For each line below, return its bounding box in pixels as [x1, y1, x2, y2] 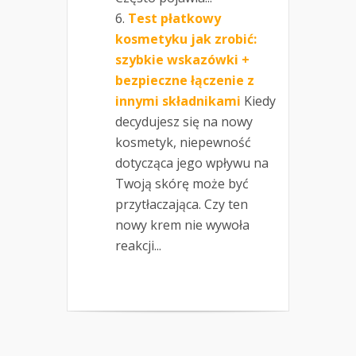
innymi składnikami [115, 92, 241, 110]
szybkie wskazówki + [115, 51, 250, 69]
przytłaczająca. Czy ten [115, 195, 248, 214]
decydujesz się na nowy [115, 113, 253, 131]
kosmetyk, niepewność [115, 133, 251, 152]
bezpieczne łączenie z [115, 72, 254, 90]
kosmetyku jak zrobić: [115, 30, 257, 48]
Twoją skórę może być [115, 175, 249, 193]
